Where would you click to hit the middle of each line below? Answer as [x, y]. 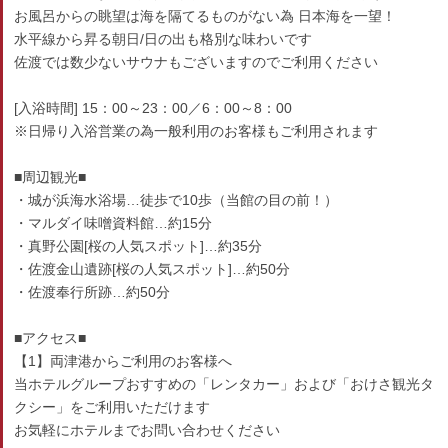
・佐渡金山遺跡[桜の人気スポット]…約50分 [152, 269]
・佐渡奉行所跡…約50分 [92, 292]
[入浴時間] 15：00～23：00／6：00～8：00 [153, 108]
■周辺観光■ [50, 177]
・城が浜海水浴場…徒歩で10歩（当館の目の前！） [176, 200]
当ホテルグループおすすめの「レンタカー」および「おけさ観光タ [224, 384]
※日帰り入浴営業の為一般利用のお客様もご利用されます [196, 131]
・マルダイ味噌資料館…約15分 [113, 223]
